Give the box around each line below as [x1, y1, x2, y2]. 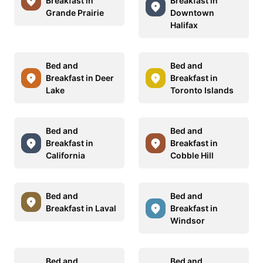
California [46, 150, 85, 161]
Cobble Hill [170, 150, 214, 161]
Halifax [170, 20, 198, 31]
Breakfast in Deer [46, 73, 114, 83]
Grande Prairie [46, 8, 104, 18]
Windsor [170, 215, 205, 226]
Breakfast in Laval [46, 203, 116, 214]
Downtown [170, 8, 214, 18]
